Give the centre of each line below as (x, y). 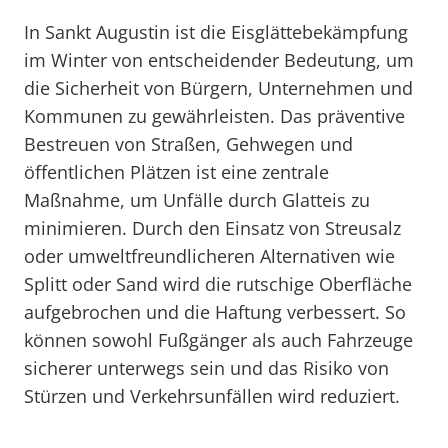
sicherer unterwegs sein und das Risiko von (206, 368)
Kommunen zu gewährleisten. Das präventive (214, 116)
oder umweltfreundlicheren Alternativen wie (209, 256)
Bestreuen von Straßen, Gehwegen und (188, 144)
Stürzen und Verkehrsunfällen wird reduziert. (212, 396)
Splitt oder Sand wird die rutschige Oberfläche (218, 284)
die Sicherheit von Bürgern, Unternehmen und (218, 88)
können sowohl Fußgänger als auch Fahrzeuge (218, 340)
